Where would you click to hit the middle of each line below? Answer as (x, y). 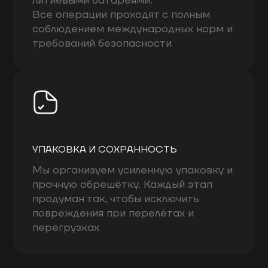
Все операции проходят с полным (121, 14)
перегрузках (66, 227)
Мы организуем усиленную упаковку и (133, 170)
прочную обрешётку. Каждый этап (123, 184)
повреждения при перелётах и (113, 213)
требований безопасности (102, 43)
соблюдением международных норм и (133, 29)
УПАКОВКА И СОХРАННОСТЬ (105, 149)
